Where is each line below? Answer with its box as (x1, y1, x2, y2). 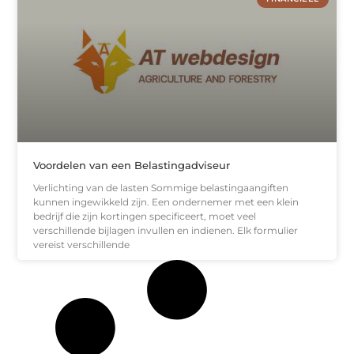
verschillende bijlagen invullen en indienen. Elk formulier (33, 224, 299, 236)
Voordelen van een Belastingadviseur (33, 158, 231, 171)
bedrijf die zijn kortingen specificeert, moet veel (33, 209, 257, 222)
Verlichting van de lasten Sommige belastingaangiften (33, 181, 289, 194)
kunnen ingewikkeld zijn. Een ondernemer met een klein (33, 195, 299, 208)
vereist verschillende (33, 238, 130, 250)
